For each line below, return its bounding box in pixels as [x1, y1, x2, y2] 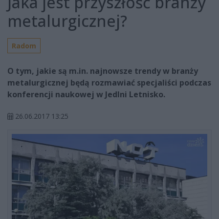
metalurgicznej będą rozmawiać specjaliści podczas [7, 77, 211, 88]
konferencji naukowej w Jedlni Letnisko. [7, 89, 165, 100]
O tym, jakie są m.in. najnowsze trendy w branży [7, 66, 198, 77]
